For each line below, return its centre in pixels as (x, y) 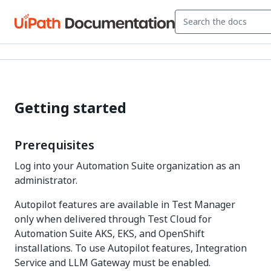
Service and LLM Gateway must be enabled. (113, 263)
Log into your (45, 166)
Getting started (70, 108)
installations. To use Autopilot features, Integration (131, 248)
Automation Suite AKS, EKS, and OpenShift (109, 233)
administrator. (46, 180)
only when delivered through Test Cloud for (113, 219)
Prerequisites (54, 145)
